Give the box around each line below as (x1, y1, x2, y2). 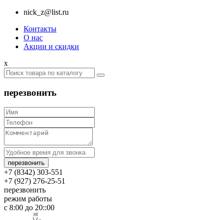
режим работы (4, 194, 52, 203)
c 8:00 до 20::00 (4, 203, 55, 212)
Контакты (24, 25, 56, 33)
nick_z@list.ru (24, 8, 69, 16)
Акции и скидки (24, 42, 79, 51)
